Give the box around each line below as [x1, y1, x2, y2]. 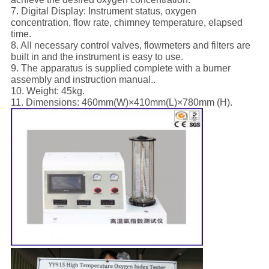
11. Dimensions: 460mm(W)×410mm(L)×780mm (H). [10, 97, 232, 108]
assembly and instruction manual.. [10, 74, 156, 85]
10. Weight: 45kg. [10, 86, 85, 97]
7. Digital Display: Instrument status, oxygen [10, 6, 196, 17]
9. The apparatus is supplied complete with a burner [10, 63, 231, 74]
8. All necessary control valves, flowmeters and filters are [10, 40, 250, 51]
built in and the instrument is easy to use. [10, 52, 183, 62]
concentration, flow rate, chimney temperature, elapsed [10, 17, 243, 28]
